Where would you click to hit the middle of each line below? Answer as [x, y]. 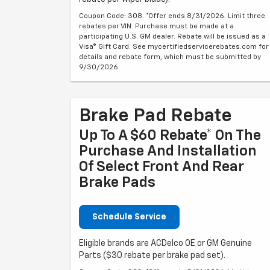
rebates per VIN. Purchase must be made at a [156, 26]
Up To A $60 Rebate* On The [170, 135]
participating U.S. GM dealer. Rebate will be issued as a [172, 36]
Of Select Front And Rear [162, 167]
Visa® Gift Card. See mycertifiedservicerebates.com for [174, 47]
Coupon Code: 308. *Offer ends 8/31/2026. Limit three [172, 16]
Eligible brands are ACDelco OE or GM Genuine [165, 243]
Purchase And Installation [168, 151]
